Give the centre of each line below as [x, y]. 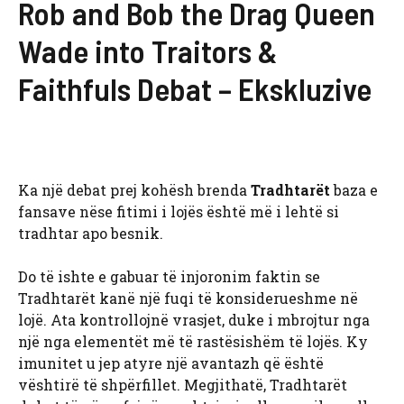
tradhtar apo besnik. [91, 234]
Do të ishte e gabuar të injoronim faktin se [169, 277]
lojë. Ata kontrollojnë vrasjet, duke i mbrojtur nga [194, 320]
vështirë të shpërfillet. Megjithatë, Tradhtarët [183, 385]
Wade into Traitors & [148, 51]
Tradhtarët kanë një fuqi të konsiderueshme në [188, 298]
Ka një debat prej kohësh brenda [134, 190]
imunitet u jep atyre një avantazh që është [171, 363]
